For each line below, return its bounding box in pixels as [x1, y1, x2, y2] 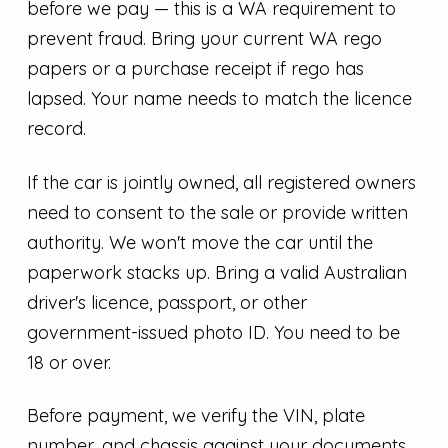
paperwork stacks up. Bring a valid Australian [26, 260, 407, 284]
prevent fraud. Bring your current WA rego [26, 26, 382, 50]
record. [26, 116, 86, 140]
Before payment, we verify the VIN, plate [26, 404, 365, 428]
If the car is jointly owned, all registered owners [26, 170, 416, 194]
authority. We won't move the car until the [26, 230, 373, 254]
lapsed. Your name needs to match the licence [26, 86, 412, 110]
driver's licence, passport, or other [26, 290, 307, 314]
